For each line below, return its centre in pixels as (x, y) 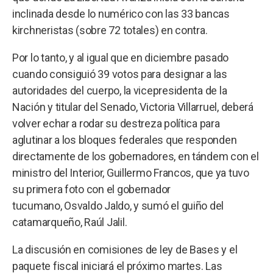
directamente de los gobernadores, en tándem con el (136, 156)
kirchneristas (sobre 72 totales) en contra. (110, 30)
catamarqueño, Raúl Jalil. (70, 222)
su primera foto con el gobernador (92, 189)
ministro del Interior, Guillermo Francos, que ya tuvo (131, 172)
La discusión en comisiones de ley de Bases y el (125, 249)
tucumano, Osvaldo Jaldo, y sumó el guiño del (118, 205)
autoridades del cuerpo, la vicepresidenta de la (120, 90)
